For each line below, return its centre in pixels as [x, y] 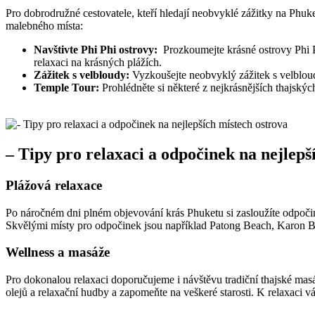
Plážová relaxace [54, 185]
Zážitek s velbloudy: [82, 75]
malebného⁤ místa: [44, 26]
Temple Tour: [66, 88]
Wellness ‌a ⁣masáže [58, 252]
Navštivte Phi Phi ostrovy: [96, 50]
